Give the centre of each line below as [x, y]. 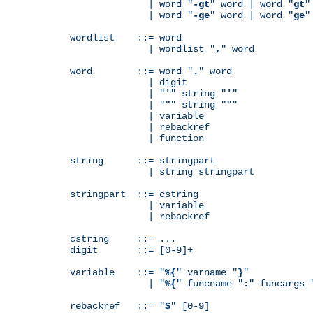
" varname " [207, 272]
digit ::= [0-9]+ [131, 250]
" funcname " [210, 283]
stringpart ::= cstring [134, 194]
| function [137, 138]
